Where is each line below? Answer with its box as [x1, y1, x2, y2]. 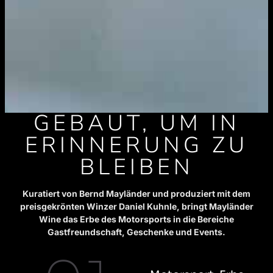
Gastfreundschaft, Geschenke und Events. [48, 227, 225, 238]
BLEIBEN [79, 152, 194, 183]
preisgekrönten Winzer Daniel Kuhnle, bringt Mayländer [19, 201, 253, 212]
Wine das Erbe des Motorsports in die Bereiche [39, 214, 234, 225]
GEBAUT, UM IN [33, 108, 240, 139]
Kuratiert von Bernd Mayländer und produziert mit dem [23, 188, 250, 199]
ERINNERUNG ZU [25, 130, 248, 161]
